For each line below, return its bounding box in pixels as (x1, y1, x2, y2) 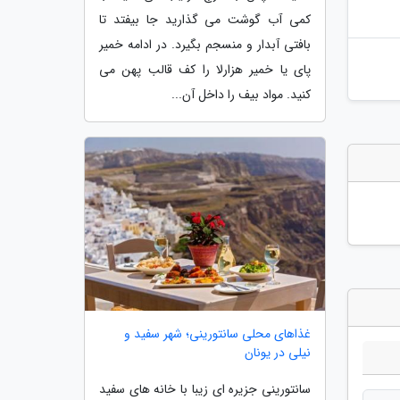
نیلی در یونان (245, 342, 311, 362)
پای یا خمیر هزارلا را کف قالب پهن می (99, 60, 311, 80)
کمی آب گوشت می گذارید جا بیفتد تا (99, 10, 311, 30)
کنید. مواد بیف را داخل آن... (171, 85, 311, 105)
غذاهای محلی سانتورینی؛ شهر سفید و (124, 323, 311, 344)
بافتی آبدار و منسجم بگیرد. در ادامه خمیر (99, 35, 311, 55)
